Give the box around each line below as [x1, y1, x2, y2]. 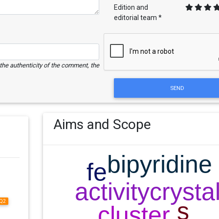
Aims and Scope [53, 116, 151, 133]
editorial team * [114, 14, 162, 22]
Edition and [114, 3, 149, 12]
